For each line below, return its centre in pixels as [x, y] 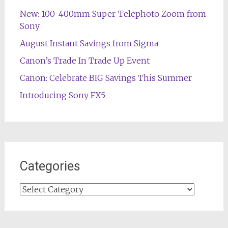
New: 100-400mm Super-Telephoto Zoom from [113, 14]
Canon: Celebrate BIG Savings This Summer [106, 78]
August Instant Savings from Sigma [89, 43]
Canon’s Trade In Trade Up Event [84, 61]
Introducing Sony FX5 [62, 95]
